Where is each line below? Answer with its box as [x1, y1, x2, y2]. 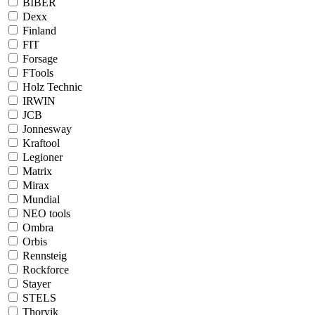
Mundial [22, 193, 60, 205]
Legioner [22, 150, 63, 163]
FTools [22, 66, 53, 79]
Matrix [22, 165, 52, 177]
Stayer [22, 277, 51, 290]
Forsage [22, 52, 58, 65]
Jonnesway [22, 122, 72, 135]
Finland [22, 24, 56, 37]
